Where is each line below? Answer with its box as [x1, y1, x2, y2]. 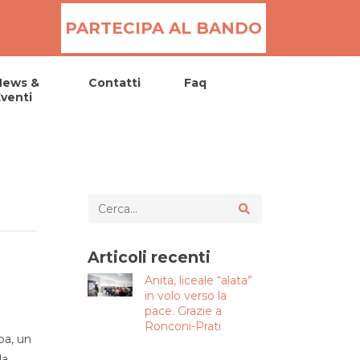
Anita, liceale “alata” [144, 273, 252, 288]
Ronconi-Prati [144, 319, 221, 333]
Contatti [88, 76, 141, 90]
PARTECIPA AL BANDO [65, 18, 262, 38]
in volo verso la [144, 288, 227, 303]
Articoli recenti [88, 247, 211, 267]
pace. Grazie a [144, 304, 222, 318]
